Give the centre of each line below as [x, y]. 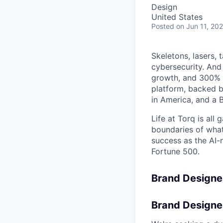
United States [177, 17]
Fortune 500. [175, 151]
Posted [163, 26]
